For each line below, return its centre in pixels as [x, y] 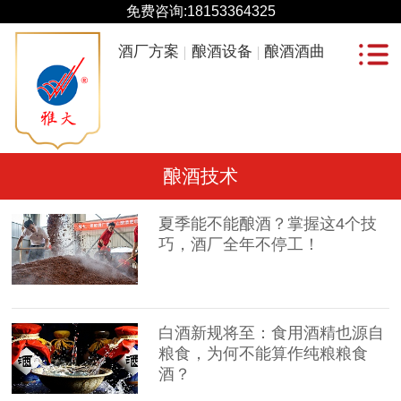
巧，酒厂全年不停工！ [239, 245]
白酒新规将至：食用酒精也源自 [272, 333]
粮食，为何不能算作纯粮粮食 [264, 354]
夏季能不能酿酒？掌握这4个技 [268, 224]
